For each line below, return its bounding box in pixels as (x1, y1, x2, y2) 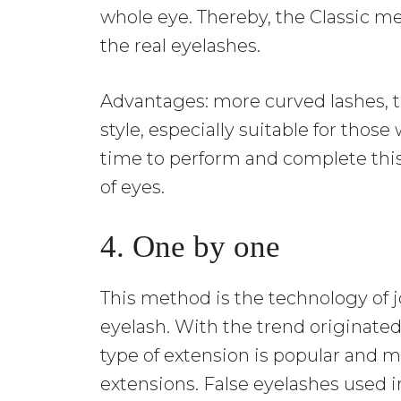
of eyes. (100, 175, 165, 198)
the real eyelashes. (100, 34, 260, 56)
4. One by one (100, 228, 280, 264)
